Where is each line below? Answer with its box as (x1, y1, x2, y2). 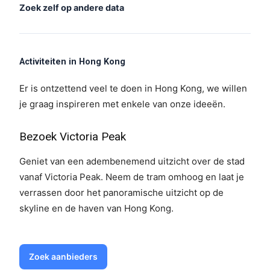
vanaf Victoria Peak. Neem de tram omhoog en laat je (19, 171, 244, 183)
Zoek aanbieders (29, 251, 98, 262)
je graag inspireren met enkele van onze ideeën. (19, 98, 225, 110)
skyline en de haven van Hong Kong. (19, 202, 174, 215)
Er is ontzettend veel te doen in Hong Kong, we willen (19, 83, 247, 95)
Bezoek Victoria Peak (19, 130, 126, 144)
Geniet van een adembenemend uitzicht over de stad (19, 155, 245, 168)
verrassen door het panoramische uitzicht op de (19, 187, 224, 199)
